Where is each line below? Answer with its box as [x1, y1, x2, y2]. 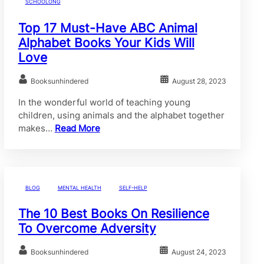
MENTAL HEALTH [57, 184, 101, 191]
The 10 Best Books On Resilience [18, 206, 209, 222]
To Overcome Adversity [18, 221, 156, 236]
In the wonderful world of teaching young [18, 96, 190, 108]
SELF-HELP [118, 184, 147, 191]
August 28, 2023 [171, 76, 226, 85]
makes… [18, 122, 55, 134]
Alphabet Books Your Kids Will [18, 35, 194, 50]
